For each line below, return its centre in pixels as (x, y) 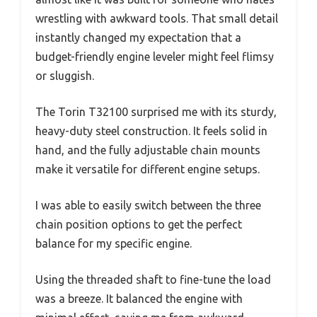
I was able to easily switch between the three (148, 206)
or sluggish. (65, 76)
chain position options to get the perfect (139, 225)
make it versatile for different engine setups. (148, 169)
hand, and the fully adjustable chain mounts (148, 150)
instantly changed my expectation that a (138, 38)
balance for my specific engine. (114, 244)
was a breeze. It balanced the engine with (139, 299)
